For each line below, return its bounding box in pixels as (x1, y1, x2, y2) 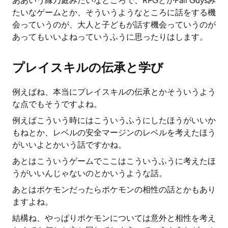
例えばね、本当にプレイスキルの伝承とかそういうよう (12, 87, 216, 97)
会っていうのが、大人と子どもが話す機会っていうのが (12, 20, 216, 30)
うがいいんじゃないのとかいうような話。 (12, 168, 167, 178)
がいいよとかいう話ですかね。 (12, 140, 126, 150)
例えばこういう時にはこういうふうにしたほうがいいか (12, 116, 216, 125)
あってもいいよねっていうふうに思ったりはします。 (12, 32, 208, 42)
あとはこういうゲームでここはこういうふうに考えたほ (12, 156, 216, 166)
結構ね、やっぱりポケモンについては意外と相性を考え (12, 213, 216, 223)
